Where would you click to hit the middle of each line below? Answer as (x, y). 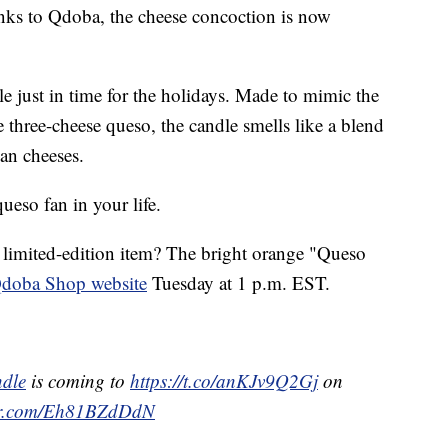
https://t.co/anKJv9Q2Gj (224, 381)
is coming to (78, 381)
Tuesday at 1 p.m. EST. (241, 283)
